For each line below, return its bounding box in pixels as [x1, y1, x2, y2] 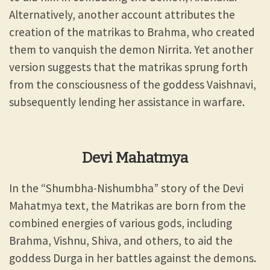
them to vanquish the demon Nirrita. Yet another [9, 42, 253, 57]
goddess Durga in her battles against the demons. [9, 250, 259, 265]
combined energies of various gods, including [9, 215, 232, 230]
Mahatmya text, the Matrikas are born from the [9, 198, 246, 213]
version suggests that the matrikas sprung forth [9, 59, 248, 74]
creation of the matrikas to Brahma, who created [9, 24, 255, 39]
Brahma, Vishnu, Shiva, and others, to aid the [9, 233, 233, 248]
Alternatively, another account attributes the [9, 7, 235, 22]
